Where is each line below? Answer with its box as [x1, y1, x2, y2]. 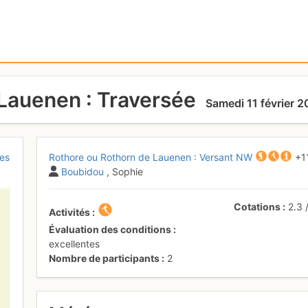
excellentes [49, 237, 100, 250]
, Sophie [107, 165, 144, 177]
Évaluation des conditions [49, 223, 172, 235]
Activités [49, 206, 91, 218]
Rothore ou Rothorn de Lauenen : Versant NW [49, 151, 253, 163]
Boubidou [61, 165, 104, 177]
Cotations [234, 200, 281, 212]
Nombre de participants [49, 252, 160, 264]
